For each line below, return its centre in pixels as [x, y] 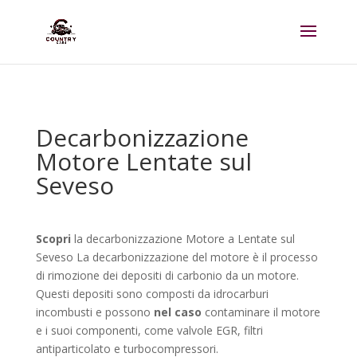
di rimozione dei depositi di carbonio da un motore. [167, 275]
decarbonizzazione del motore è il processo [205, 257]
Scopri [53, 239]
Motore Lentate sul [143, 161]
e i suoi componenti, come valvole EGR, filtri [149, 330]
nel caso [179, 312]
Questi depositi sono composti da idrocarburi [152, 294]
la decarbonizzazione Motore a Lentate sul [182, 239]
